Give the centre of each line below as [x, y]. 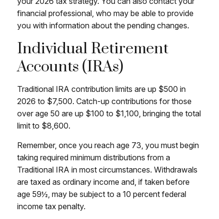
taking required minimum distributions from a [94, 157]
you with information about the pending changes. [103, 25]
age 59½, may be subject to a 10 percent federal [102, 194]
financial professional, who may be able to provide [105, 13]
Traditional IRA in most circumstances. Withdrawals [107, 170]
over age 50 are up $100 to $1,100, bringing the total [109, 113]
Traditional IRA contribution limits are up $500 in [101, 89]
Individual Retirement [93, 49]
